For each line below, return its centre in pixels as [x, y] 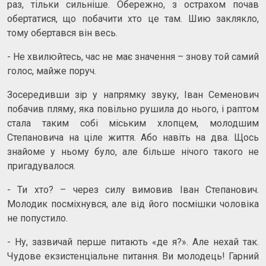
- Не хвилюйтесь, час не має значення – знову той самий [133, 56]
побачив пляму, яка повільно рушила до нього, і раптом [133, 109]
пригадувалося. [41, 166]
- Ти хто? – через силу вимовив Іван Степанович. [133, 189]
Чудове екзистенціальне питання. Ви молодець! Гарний [133, 256]
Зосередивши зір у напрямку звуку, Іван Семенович [133, 94]
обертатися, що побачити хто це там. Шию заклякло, [133, 18]
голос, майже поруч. [52, 71]
